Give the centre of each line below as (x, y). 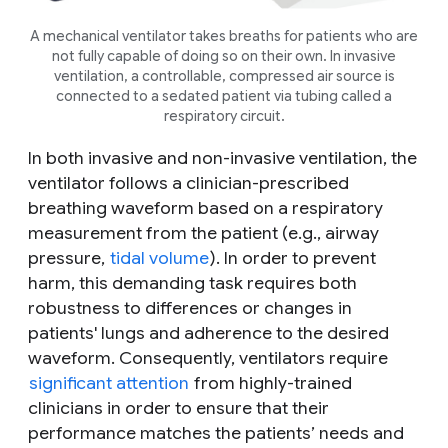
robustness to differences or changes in (190, 307)
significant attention (109, 382)
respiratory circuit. (224, 115)
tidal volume (159, 257)
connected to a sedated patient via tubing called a (224, 95)
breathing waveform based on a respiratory (205, 207)
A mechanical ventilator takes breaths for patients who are (224, 35)
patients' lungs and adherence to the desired (208, 332)
